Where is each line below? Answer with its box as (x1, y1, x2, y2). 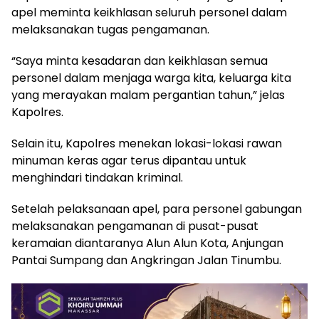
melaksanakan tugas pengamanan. (11, 21, 209, 38)
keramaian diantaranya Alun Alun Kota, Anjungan (11, 235, 283, 252)
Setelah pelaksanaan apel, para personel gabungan (11, 201, 302, 218)
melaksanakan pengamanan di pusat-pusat (11, 218, 258, 235)
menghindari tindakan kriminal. (11, 169, 183, 187)
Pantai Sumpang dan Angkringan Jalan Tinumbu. (11, 252, 281, 269)
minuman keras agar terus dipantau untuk (11, 152, 246, 169)
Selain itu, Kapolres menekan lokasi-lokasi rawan (11, 135, 282, 152)
